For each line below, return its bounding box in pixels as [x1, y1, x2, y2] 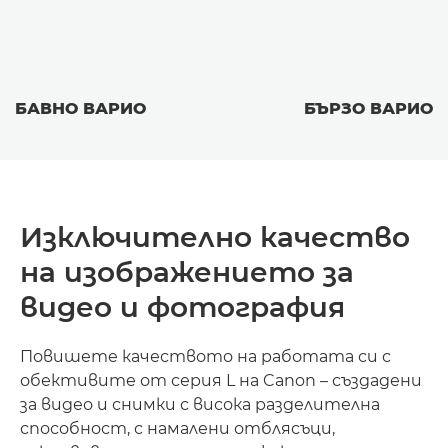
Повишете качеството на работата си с [20, 346, 391, 366]
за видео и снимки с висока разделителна [20, 394, 380, 414]
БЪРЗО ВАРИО [304, 98, 433, 118]
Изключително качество [20, 219, 410, 254]
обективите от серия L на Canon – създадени [20, 370, 422, 390]
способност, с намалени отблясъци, [20, 418, 335, 438]
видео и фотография [20, 289, 345, 324]
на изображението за [20, 254, 354, 289]
